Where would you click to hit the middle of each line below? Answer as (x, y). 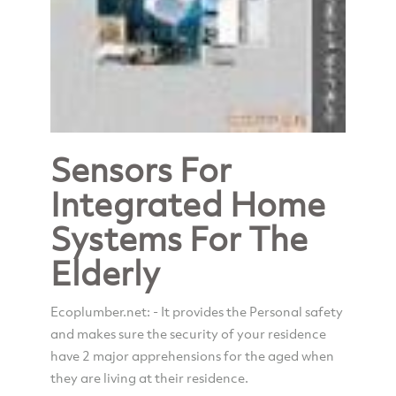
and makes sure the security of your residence (188, 333)
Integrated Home (187, 203)
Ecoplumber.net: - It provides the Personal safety (196, 311)
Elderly (105, 272)
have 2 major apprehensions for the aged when (192, 355)
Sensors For (141, 169)
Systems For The (179, 238)
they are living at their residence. (149, 377)
